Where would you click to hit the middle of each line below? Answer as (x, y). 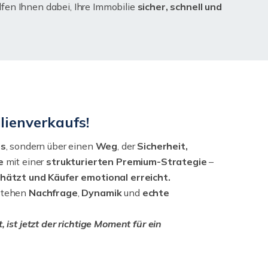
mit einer (25, 162)
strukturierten (80, 162)
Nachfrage (53, 193)
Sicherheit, (161, 146)
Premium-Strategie (162, 162)
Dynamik (102, 193)
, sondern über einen (49, 146)
